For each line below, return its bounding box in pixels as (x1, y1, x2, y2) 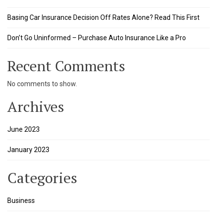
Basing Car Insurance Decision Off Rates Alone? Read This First (7, 14, 200, 22)
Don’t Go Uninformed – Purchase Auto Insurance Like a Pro (7, 34, 186, 42)
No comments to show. (7, 80, 77, 88)
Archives (7, 97, 64, 117)
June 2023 (7, 125, 40, 134)
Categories (7, 168, 77, 188)
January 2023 (7, 146, 49, 154)
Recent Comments (7, 56, 125, 76)
